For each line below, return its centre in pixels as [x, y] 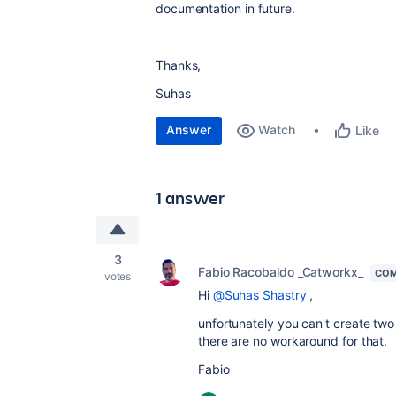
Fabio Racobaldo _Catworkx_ [281, 272]
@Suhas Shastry [259, 295]
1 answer [190, 198]
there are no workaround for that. [293, 341]
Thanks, [179, 65]
